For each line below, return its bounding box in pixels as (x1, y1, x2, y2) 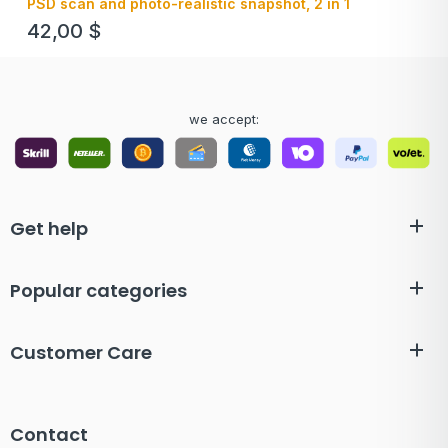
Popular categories (10, 278, 187, 304)
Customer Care (10, 340, 152, 366)
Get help (10, 216, 88, 242)
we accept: (189, 110, 259, 127)
